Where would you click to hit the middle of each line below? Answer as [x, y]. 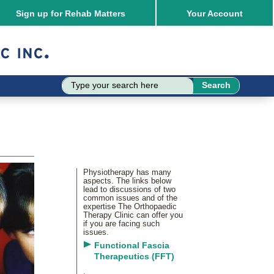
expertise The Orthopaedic [130, 206]
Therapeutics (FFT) [134, 256]
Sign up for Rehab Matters [71, 13]
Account [225, 13]
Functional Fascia [131, 245]
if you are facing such [121, 223]
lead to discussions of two [129, 189]
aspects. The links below [127, 180]
